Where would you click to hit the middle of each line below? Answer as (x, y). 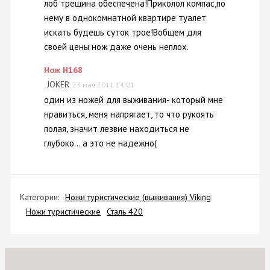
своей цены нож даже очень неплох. (116, 47)
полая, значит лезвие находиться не (117, 128)
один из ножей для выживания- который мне (133, 99)
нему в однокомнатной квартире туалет (125, 18)
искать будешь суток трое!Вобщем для (123, 33)
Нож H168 (63, 70)
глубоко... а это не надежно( (100, 143)
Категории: (39, 197)
